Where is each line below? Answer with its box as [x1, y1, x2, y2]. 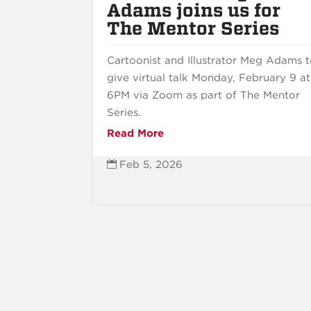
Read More [107, 126, 165, 140]
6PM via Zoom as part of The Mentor [107, 88, 301, 101]
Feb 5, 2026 [119, 158, 183, 171]
